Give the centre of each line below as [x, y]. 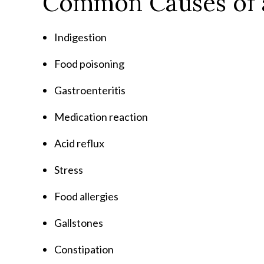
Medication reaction [101, 117]
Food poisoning [89, 64]
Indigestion [80, 37]
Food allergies [86, 196]
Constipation [84, 249]
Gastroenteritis [90, 90]
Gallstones [79, 223]
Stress [69, 170]
